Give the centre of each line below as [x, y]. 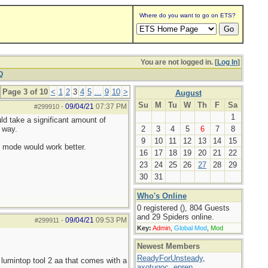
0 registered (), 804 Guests [183, 208]
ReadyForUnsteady [170, 258]
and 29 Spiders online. [175, 217]
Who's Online [162, 196]
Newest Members [168, 246]
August [188, 93]
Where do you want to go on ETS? [188, 15]
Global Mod [190, 228]
